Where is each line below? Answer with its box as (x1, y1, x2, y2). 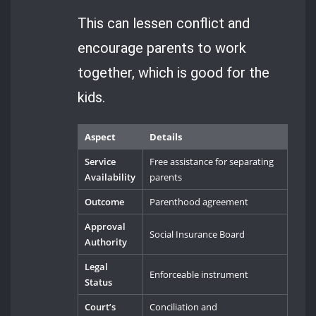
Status (85, 276, 113, 289)
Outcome (85, 195, 125, 209)
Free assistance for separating (150, 155, 274, 169)
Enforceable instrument (150, 268, 249, 281)
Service (85, 155, 116, 169)
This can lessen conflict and (78, 14, 250, 32)
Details (150, 130, 183, 144)
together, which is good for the (78, 63, 270, 81)
